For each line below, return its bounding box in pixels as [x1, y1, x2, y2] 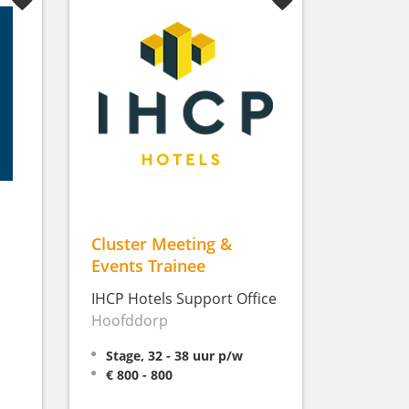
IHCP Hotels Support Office [91, 288, 277, 309]
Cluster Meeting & [91, 231, 232, 255]
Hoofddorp [91, 309, 168, 330]
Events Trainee [91, 253, 205, 277]
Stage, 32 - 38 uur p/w [106, 346, 243, 364]
